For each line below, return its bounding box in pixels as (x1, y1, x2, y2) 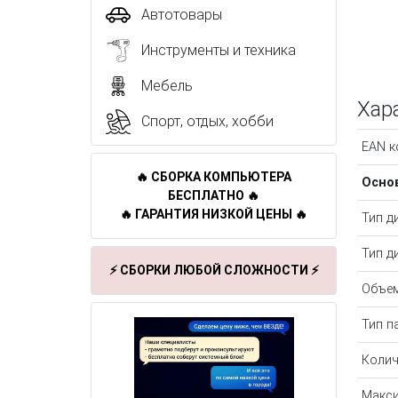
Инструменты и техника (141, 42, 296, 59)
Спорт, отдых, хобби (141, 113, 274, 130)
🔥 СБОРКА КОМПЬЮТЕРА (136, 170, 291, 184)
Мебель (141, 77, 193, 94)
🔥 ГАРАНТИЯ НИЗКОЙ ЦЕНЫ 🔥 (120, 207, 307, 221)
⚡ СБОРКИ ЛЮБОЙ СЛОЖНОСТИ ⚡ (108, 263, 319, 277)
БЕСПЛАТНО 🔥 (168, 188, 259, 203)
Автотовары (141, 6, 222, 23)
